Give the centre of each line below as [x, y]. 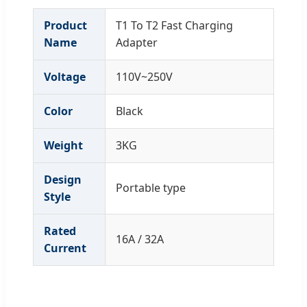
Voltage [65, 77]
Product [65, 26]
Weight [63, 146]
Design [63, 180]
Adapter [137, 43]
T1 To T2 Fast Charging [174, 26]
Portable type [151, 188]
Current [65, 248]
